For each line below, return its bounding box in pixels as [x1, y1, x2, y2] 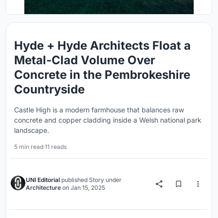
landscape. [14, 126, 49, 134]
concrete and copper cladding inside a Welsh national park [14, 116, 201, 124]
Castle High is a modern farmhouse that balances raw [14, 106, 184, 114]
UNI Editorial [26, 176, 60, 183]
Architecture [26, 184, 61, 191]
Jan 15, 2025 [71, 184, 105, 191]
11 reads [45, 143, 67, 150]
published [60, 176, 89, 183]
